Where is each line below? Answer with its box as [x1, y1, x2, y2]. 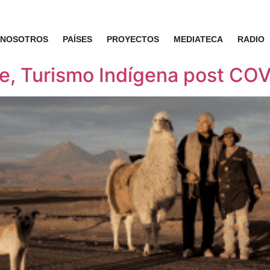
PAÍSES [62, 34, 92, 44]
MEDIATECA [173, 34, 223, 44]
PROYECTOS [106, 34, 159, 44]
